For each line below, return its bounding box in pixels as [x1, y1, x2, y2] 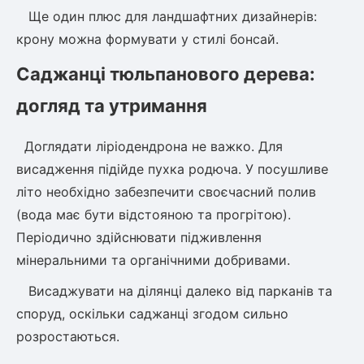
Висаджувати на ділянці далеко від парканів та [16, 283, 332, 299]
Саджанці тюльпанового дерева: [16, 63, 315, 84]
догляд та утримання [16, 95, 207, 116]
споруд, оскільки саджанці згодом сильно [16, 305, 288, 322]
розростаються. [16, 328, 119, 344]
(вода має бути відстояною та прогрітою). [16, 206, 291, 223]
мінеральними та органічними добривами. [16, 252, 290, 268]
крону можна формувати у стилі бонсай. [16, 31, 279, 47]
